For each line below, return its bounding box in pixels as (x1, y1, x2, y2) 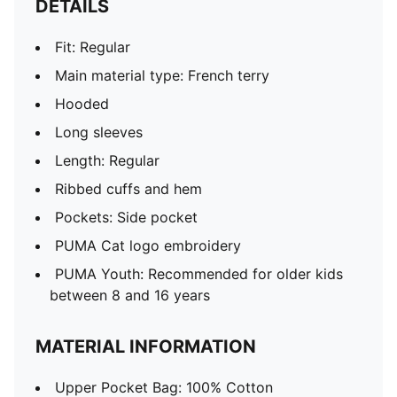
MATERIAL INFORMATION (35, 336, 256, 357)
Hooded (55, 95, 109, 113)
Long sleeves (55, 123, 143, 141)
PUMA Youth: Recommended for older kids (55, 265, 343, 283)
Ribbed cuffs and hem (55, 180, 202, 198)
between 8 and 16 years (50, 286, 210, 304)
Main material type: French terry (55, 66, 269, 84)
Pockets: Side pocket (55, 208, 198, 226)
